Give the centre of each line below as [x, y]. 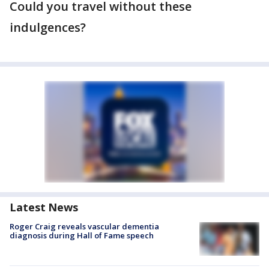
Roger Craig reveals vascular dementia [84, 227]
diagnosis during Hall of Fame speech [82, 236]
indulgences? [48, 28]
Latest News [44, 207]
